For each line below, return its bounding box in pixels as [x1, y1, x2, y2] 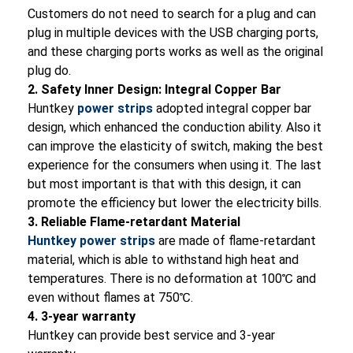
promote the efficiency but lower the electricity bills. [28, 195, 321, 211]
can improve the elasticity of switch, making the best [28, 139, 323, 154]
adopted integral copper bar [153, 101, 311, 117]
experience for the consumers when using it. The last [28, 158, 321, 173]
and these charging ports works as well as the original [28, 44, 323, 60]
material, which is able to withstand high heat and [28, 252, 299, 268]
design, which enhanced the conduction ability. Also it [28, 120, 321, 136]
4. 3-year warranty [28, 309, 136, 325]
